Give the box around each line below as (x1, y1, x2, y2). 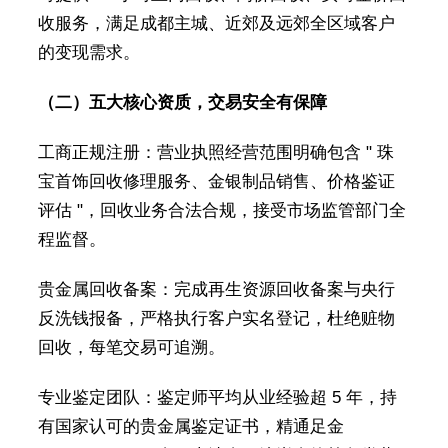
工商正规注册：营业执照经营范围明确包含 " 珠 (37, 143, 394, 163)
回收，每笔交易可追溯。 (37, 338, 225, 358)
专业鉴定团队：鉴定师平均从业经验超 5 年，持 (37, 388, 397, 408)
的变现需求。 (37, 43, 140, 63)
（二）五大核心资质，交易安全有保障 (37, 93, 327, 113)
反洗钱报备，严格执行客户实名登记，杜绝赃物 (37, 309, 395, 329)
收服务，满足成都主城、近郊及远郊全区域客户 (37, 14, 395, 34)
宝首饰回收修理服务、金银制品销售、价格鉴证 (37, 172, 395, 192)
